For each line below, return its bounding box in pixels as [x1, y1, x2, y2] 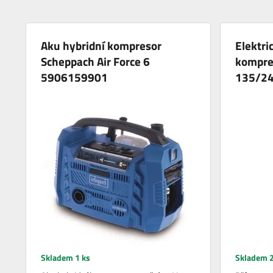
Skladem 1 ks [41, 250, 91, 264]
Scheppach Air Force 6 [41, 52, 151, 70]
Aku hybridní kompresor [41, 36, 162, 54]
